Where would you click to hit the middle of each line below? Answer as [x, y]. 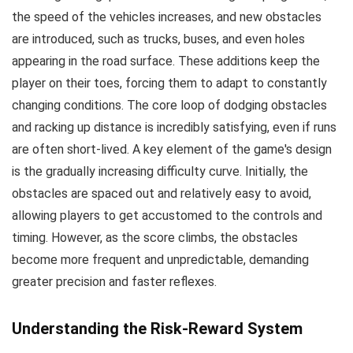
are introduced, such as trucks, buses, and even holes [158, 39]
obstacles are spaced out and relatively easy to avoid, [162, 193]
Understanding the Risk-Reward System [157, 329]
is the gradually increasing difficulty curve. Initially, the [160, 171]
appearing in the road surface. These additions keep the [166, 61]
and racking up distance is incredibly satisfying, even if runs [174, 127]
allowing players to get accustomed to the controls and [167, 216]
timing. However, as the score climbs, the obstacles [155, 238]
